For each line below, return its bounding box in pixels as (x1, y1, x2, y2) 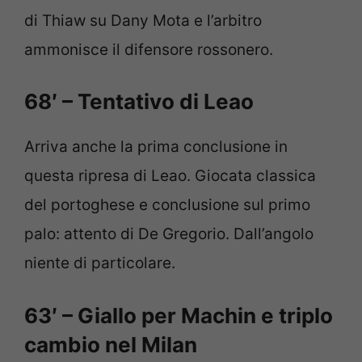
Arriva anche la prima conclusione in (24, 137, 288, 157)
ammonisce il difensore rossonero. (24, 40, 273, 59)
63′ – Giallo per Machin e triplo (24, 302, 333, 328)
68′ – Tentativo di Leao (24, 89, 254, 115)
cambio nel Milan (24, 331, 197, 357)
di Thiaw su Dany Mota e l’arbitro (24, 11, 262, 30)
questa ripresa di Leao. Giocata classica (24, 166, 316, 186)
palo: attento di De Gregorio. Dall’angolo (24, 225, 314, 244)
